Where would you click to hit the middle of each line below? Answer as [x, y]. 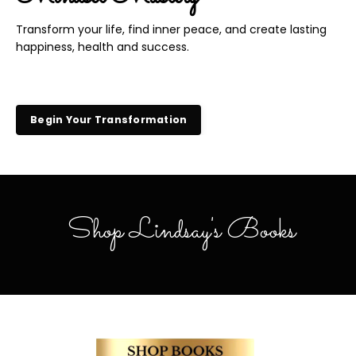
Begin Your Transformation [109, 120]
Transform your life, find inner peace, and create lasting [171, 30]
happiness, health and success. [103, 47]
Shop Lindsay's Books [178, 232]
